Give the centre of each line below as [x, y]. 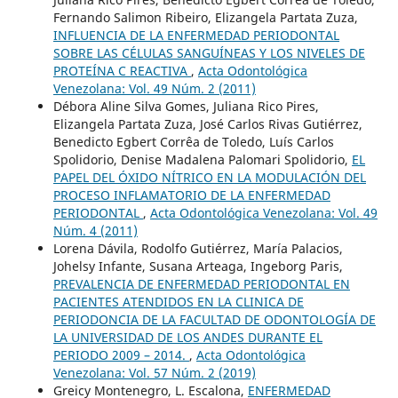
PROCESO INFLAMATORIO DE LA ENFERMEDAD [191, 195]
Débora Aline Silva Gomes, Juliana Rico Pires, [186, 106]
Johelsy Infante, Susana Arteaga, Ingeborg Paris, [198, 266]
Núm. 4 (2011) [95, 230]
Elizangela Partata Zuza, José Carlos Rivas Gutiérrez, [207, 123]
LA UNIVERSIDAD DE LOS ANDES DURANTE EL [187, 337]
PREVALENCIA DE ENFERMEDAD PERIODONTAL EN [201, 283]
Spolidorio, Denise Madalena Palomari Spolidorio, [202, 159]
